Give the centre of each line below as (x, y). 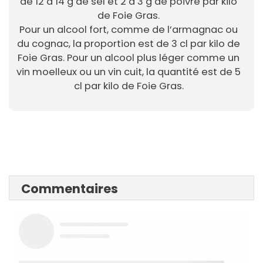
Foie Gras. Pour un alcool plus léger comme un (129, 58)
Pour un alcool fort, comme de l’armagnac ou (129, 30)
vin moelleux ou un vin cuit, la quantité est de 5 (129, 72)
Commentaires (70, 189)
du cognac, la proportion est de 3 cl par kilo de (129, 44)
